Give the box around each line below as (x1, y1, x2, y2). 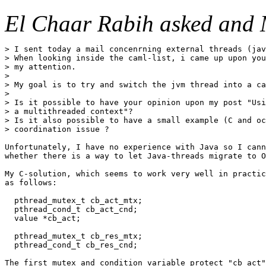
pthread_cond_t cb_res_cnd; (5, 240, 138, 249)
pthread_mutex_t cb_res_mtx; (5, 231, 142, 240)
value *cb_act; (5, 213, 81, 223)
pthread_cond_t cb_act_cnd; (5, 204, 138, 214)
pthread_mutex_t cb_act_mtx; (5, 195, 142, 205)
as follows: (5, 178, 57, 187)
